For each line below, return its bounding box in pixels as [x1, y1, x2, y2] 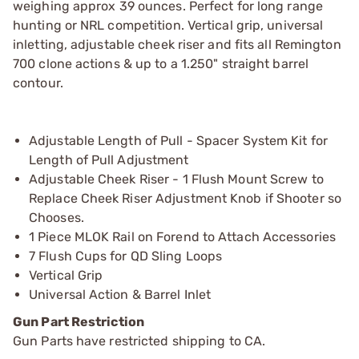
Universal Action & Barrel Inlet [29, 286, 212, 302]
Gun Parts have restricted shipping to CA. [13, 333, 266, 349]
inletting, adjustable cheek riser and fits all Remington [13, 36, 341, 52]
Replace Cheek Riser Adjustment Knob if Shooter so [29, 190, 341, 206]
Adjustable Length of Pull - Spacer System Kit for [29, 132, 328, 148]
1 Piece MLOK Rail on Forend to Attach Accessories [29, 228, 336, 244]
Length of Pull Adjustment [29, 151, 189, 167]
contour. [13, 75, 63, 91]
